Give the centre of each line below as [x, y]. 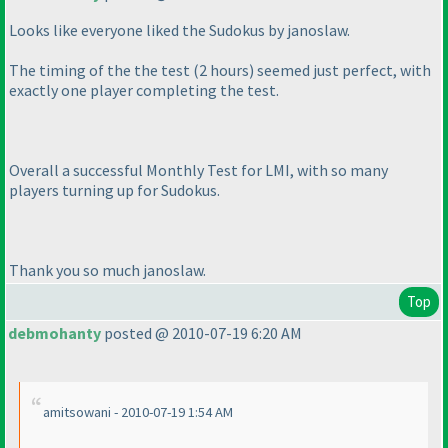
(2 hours [221, 70]
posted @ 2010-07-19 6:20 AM [201, 333]
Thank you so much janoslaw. [107, 270]
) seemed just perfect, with [340, 70]
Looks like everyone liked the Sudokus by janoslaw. [179, 30]
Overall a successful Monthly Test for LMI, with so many [198, 170]
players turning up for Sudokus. [114, 190]
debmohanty [54, 333]
